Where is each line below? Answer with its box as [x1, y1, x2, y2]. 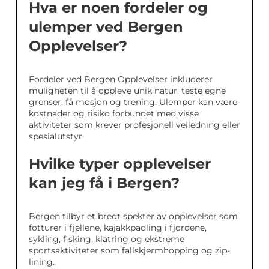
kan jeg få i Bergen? [29, 174, 180, 192]
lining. [29, 256, 55, 267]
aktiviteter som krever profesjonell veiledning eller [29, 119, 240, 130]
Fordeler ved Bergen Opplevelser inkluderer [29, 73, 213, 85]
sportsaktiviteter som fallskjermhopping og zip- [29, 244, 230, 256]
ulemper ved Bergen [29, 17, 183, 35]
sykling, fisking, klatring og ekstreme [29, 233, 184, 244]
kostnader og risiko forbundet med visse [29, 107, 199, 119]
